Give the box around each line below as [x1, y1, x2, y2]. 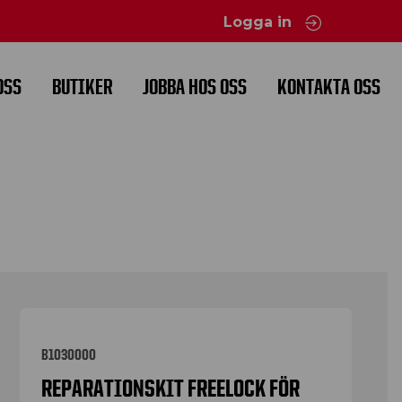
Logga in [223, 13, 296, 31]
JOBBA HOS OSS [143, 74, 247, 99]
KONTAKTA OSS [277, 74, 380, 99]
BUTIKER [52, 74, 112, 99]
